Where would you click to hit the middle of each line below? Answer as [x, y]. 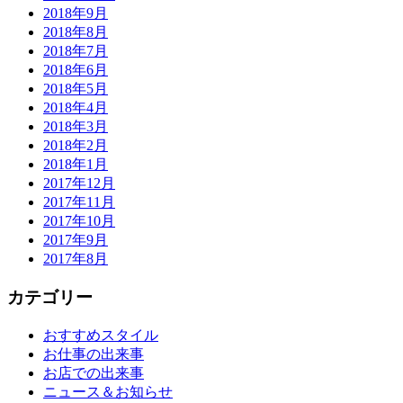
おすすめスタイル [101, 335]
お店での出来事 [94, 372]
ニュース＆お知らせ [108, 391]
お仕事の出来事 [94, 354]
